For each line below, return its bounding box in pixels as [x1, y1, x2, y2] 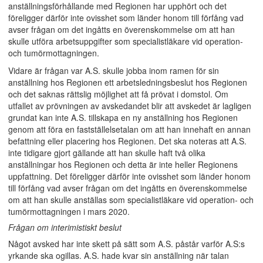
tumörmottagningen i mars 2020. [8, 205, 130, 217]
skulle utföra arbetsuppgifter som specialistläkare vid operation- [8, 35, 243, 47]
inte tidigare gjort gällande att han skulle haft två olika [8, 147, 205, 159]
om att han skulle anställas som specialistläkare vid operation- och [8, 194, 254, 205]
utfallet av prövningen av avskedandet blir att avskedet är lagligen [8, 100, 251, 112]
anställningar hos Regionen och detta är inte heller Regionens [8, 159, 238, 170]
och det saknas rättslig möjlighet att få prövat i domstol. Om [8, 88, 228, 100]
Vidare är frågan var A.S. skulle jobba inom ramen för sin [8, 65, 219, 76]
